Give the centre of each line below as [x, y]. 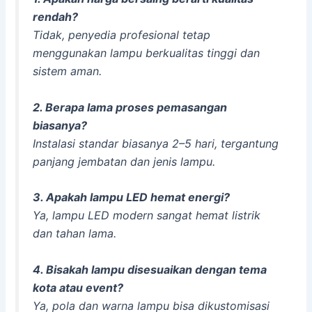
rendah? [56, 16]
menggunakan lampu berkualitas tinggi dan [147, 53]
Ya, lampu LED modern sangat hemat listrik [147, 216]
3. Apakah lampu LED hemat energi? [132, 197]
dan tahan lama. [75, 234]
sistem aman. [68, 71]
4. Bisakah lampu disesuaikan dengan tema [150, 269]
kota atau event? [78, 287]
